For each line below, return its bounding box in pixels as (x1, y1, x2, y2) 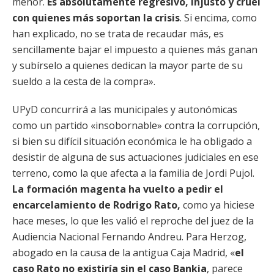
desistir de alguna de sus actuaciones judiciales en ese (12, 150, 259, 164)
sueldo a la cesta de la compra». (12, 75, 155, 88)
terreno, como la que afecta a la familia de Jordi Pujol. (12, 166, 254, 180)
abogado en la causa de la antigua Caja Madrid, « (12, 246, 235, 259)
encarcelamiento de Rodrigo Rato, (12, 198, 180, 212)
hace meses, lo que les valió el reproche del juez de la (12, 214, 254, 228)
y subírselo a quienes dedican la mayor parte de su (12, 59, 243, 72)
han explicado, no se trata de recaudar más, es (12, 27, 224, 40)
